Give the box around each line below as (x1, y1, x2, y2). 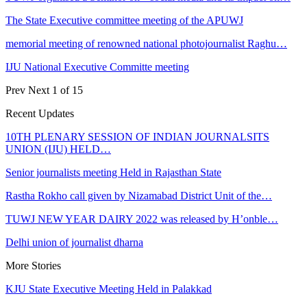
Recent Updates (5, 107, 74, 119)
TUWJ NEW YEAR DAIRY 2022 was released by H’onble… (5, 212, 278, 225)
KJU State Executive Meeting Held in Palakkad (5, 282, 212, 295)
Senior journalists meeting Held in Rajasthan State (5, 166, 221, 178)
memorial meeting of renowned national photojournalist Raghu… (5, 37, 287, 49)
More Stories (5, 259, 61, 271)
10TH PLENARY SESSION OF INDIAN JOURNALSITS (5, 130, 269, 143)
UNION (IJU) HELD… (5, 143, 111, 155)
